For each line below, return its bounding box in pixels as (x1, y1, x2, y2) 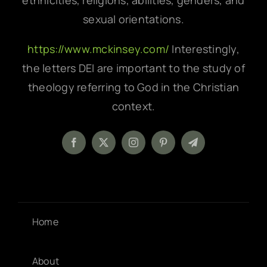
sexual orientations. (83, 12, 184, 27)
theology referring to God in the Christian (27, 80, 240, 95)
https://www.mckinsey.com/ (27, 42, 172, 57)
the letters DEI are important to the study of (22, 61, 245, 76)
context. (111, 99, 156, 114)
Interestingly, (172, 42, 240, 57)
